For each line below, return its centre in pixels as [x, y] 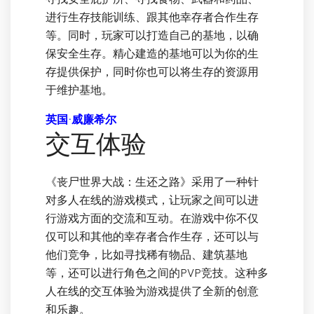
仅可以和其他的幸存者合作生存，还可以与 [152, 237]
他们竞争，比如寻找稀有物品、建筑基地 [146, 255]
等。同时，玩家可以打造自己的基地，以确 [152, 35]
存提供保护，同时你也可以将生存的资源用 [152, 72]
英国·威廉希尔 [81, 120]
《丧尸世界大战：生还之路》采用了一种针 [152, 182]
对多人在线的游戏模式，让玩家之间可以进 [152, 200]
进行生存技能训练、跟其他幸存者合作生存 [152, 17]
